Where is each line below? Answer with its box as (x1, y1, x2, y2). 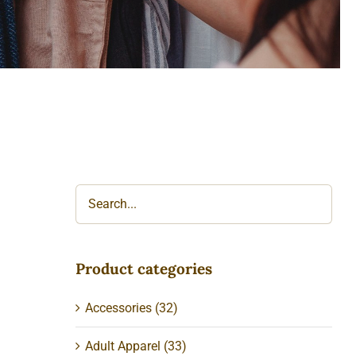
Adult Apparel (85, 338, 161, 354)
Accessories (85, 300, 153, 315)
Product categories (75, 258, 213, 278)
